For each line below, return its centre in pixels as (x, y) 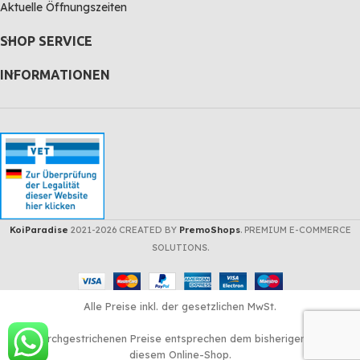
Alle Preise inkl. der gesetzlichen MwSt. (180, 307)
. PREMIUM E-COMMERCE (295, 229)
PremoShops (209, 229)
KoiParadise (39, 229)
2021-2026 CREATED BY (125, 229)
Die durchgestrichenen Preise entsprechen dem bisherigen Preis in (180, 339)
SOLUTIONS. (180, 247)
